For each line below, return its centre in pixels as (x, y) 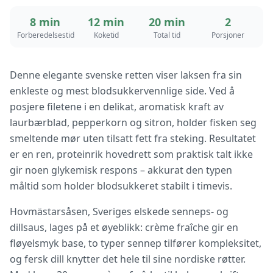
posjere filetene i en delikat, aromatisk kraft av (117, 107)
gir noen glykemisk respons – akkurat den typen (121, 170)
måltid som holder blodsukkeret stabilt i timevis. (121, 186)
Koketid (106, 35)
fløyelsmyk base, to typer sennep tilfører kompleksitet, (136, 243)
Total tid (167, 35)
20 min (167, 22)
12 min (106, 22)
